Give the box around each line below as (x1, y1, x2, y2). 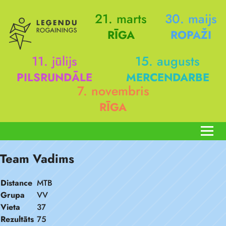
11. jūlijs (32, 52, 78, 70)
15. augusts (135, 52, 200, 70)
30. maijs (165, 10, 217, 28)
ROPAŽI (171, 27, 211, 43)
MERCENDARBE (126, 69, 209, 85)
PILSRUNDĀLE (17, 69, 93, 85)
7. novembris (77, 82, 149, 100)
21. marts (95, 10, 147, 28)
